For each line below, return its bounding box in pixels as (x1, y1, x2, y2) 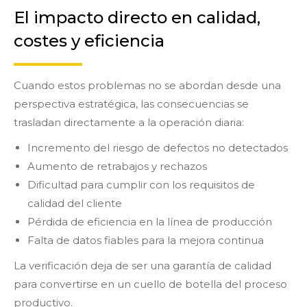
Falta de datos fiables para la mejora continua (27, 233, 264, 247)
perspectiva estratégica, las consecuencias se (14, 97, 249, 110)
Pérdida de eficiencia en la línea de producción (27, 214, 272, 228)
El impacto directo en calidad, (14, 7, 260, 27)
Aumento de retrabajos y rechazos (27, 159, 207, 173)
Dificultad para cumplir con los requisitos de (27, 177, 255, 191)
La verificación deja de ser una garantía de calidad (14, 258, 271, 272)
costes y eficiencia (14, 30, 164, 51)
